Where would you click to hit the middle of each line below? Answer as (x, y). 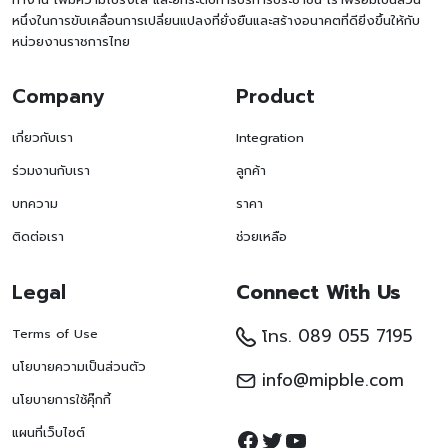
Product (275, 96)
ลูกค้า (251, 170)
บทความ (35, 203)
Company (58, 96)
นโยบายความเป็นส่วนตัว (79, 366)
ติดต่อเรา (38, 236)
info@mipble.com (330, 379)
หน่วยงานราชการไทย (71, 41)
